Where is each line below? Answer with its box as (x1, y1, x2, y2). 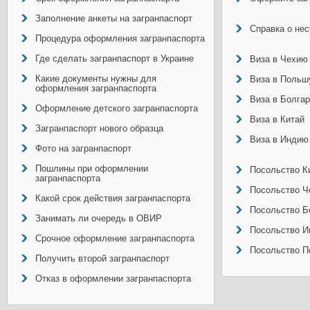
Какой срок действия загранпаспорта (35, 193, 190, 203)
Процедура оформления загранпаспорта (35, 33, 205, 44)
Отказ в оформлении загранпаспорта (35, 273, 191, 284)
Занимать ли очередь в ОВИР (35, 213, 162, 224)
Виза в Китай (250, 114, 304, 125)
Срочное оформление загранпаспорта (35, 233, 194, 244)
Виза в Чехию (250, 54, 308, 64)
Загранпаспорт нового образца (35, 123, 163, 134)
